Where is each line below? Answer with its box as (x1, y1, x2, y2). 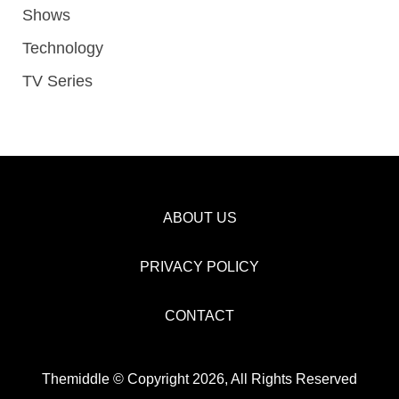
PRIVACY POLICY (140, 258, 259, 274)
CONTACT (165, 307, 234, 323)
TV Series (22, 71, 93, 90)
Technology (22, 38, 103, 57)
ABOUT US (162, 209, 237, 225)
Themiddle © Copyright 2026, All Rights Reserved (42, 370, 357, 387)
